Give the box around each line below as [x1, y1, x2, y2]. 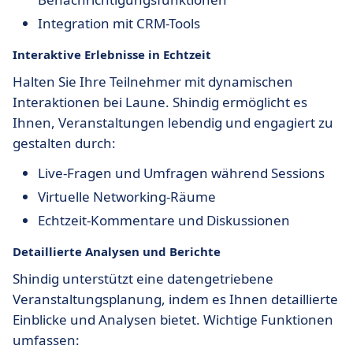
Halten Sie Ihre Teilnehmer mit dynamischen [13, 72, 293, 91]
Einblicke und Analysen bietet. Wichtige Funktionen [13, 310, 333, 329]
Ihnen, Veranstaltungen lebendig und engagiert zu [13, 113, 333, 132]
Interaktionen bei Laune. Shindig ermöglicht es [13, 93, 307, 111]
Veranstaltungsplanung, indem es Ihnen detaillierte [13, 290, 338, 308]
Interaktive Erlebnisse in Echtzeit [13, 46, 211, 62]
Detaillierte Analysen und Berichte [13, 243, 221, 259]
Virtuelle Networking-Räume [38, 188, 216, 206]
